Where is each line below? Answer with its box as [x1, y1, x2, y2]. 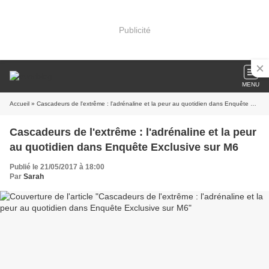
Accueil [10, 100, 29, 107]
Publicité [118, 25, 151, 35]
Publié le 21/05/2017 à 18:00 [10, 163, 104, 171]
